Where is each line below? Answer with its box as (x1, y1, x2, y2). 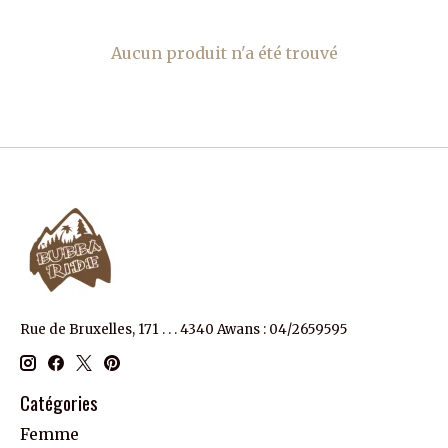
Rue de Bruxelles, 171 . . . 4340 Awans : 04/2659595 (20, 321, 347, 339)
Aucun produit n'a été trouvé (110, 43, 338, 64)
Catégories (20, 387, 98, 417)
